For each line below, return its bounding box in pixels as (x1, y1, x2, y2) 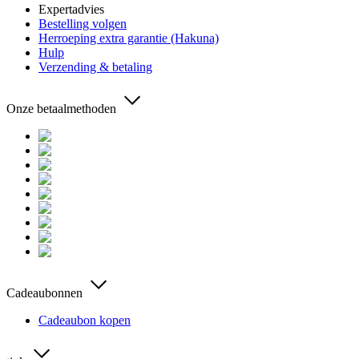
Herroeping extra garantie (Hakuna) (38, 31, 219, 46)
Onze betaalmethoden (6, 102, 116, 116)
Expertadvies (38, 2, 104, 17)
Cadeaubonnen (6, 286, 83, 301)
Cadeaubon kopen (38, 313, 131, 328)
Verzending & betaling (38, 60, 152, 75)
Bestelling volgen (38, 17, 127, 31)
